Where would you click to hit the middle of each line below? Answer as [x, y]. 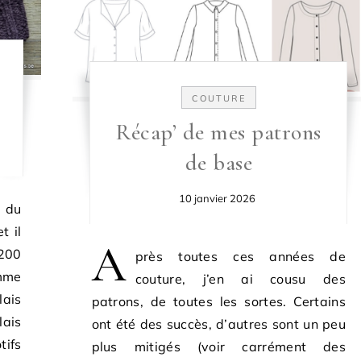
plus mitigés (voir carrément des [218, 346]
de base [218, 162]
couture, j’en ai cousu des [240, 278]
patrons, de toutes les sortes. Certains [218, 301]
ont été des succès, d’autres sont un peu [218, 324]
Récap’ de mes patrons [219, 132]
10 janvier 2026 [217, 198]
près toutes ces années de [240, 256]
